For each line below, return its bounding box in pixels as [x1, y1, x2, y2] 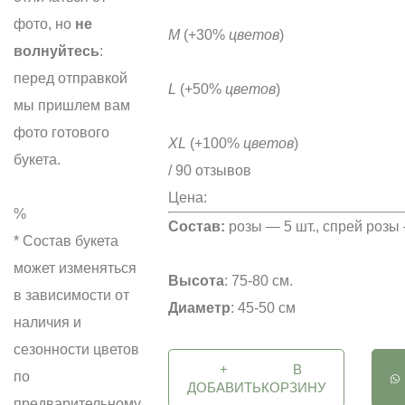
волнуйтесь [14, 43, 99, 59]
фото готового [14, 125, 109, 140]
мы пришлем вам [14, 98, 130, 113]
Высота [168, 273, 224, 288]
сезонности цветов [14, 342, 139, 357]
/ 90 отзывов [168, 163, 251, 178]
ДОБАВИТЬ [186, 379, 261, 395]
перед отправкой [14, 71, 127, 86]
